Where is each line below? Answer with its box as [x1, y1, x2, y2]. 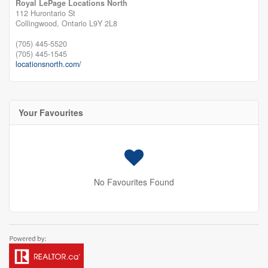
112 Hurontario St [16, 7, 75, 19]
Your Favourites [19, 106, 83, 118]
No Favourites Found [94, 175, 174, 188]
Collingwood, [16, 17, 62, 29]
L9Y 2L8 [89, 17, 117, 29]
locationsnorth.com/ [16, 58, 81, 69]
